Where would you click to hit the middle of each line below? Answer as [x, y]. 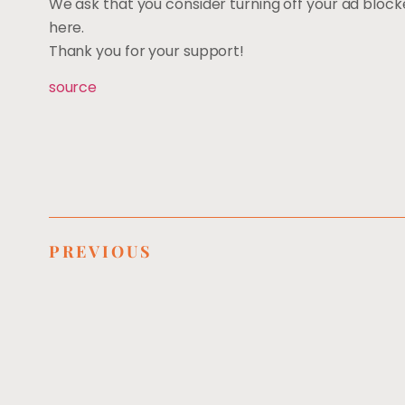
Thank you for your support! [146, 51]
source [73, 88]
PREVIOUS [100, 251]
